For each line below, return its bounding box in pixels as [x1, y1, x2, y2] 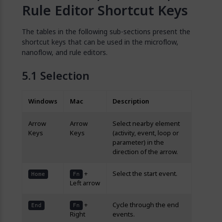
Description [112, 97, 149, 106]
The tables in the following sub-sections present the [22, 26, 190, 37]
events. [112, 210, 135, 219]
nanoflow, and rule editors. [22, 47, 108, 57]
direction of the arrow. [112, 147, 178, 157]
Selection [40, 67, 90, 84]
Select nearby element [112, 119, 180, 128]
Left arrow [70, 178, 100, 188]
